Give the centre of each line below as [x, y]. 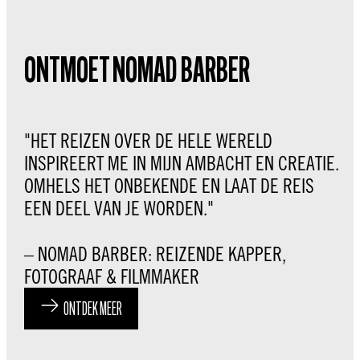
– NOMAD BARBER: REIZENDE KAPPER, [155, 254]
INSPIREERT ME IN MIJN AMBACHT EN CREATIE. [182, 164]
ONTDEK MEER [93, 311]
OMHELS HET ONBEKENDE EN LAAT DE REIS [169, 186]
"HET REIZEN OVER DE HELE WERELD [148, 141]
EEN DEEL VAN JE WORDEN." [119, 209]
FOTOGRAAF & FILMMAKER [112, 277]
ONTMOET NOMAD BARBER [137, 74]
